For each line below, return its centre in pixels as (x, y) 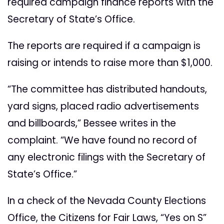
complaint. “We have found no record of (102, 140)
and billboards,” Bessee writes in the (92, 123)
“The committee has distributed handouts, (107, 89)
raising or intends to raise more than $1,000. (110, 63)
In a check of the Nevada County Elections (107, 201)
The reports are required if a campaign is (104, 46)
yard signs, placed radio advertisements (103, 106)
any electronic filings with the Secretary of (106, 157)
